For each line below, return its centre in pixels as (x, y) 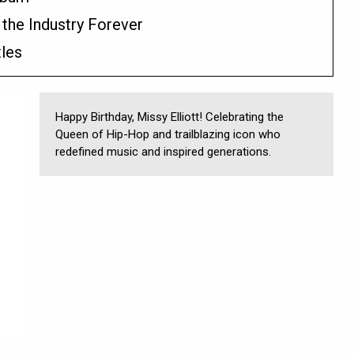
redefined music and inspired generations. (163, 152)
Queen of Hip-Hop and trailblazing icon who (168, 134)
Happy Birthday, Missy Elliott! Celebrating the (169, 117)
